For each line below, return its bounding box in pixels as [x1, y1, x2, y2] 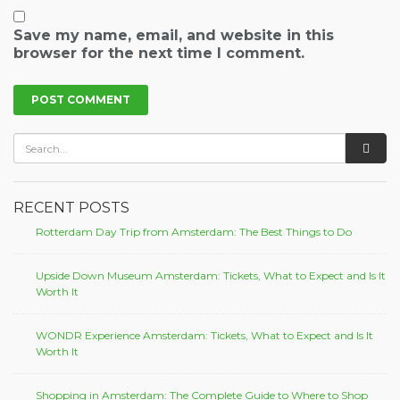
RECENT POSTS [13, 199, 129, 217]
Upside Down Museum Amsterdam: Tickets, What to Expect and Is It [36, 269, 386, 283]
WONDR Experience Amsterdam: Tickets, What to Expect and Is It [36, 329, 373, 343]
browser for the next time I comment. [13, 45, 304, 62]
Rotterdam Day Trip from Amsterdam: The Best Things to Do [36, 225, 352, 239]
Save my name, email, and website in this [13, 27, 334, 45]
